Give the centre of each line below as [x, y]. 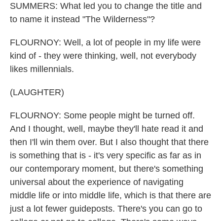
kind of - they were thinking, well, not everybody [103, 56]
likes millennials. [42, 69]
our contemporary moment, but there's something [107, 169]
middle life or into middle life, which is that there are [110, 195]
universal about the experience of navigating [97, 182]
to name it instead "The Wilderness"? [82, 19]
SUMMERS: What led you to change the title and [106, 6]
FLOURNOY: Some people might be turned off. [102, 115]
